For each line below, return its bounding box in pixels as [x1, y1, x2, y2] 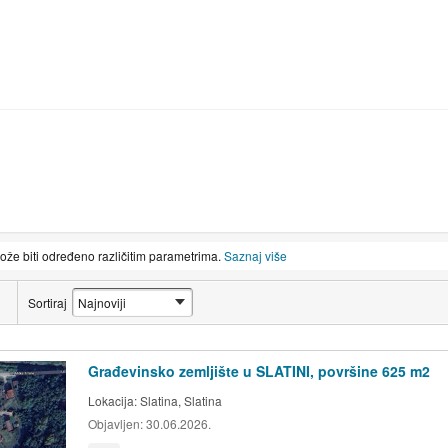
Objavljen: [87, 415, 143, 433]
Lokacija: [87, 392, 140, 410]
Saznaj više [224, 247, 287, 265]
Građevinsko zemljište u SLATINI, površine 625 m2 [87, 361, 430, 382]
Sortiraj [27, 293, 67, 311]
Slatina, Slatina [139, 392, 222, 410]
